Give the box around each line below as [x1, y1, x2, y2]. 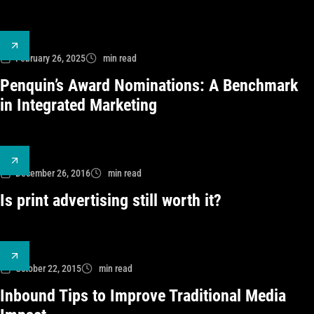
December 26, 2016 [15, 168, 90, 179]
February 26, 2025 [15, 53, 86, 64]
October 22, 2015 [15, 263, 81, 274]
